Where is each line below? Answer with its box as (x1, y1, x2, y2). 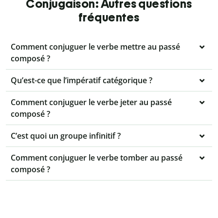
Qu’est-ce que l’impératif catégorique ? (11, 75, 152, 86)
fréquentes (78, 10, 140, 25)
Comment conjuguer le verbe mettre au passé (11, 41, 180, 53)
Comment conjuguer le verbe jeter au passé (11, 97, 172, 108)
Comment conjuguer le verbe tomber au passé (11, 152, 182, 163)
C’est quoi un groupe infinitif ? (11, 130, 121, 142)
